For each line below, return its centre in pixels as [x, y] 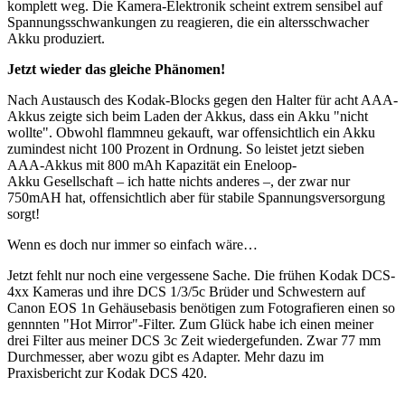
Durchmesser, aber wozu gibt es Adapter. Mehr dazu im [165, 357]
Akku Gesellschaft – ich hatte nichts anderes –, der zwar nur [179, 182]
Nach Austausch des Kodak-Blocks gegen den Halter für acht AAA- [202, 100]
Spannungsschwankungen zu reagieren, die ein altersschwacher [188, 23]
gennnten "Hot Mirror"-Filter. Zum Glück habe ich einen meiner [190, 325]
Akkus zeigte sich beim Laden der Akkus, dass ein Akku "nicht [188, 117]
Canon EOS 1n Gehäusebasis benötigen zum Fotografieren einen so [201, 308]
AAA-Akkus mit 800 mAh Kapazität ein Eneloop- [152, 165]
